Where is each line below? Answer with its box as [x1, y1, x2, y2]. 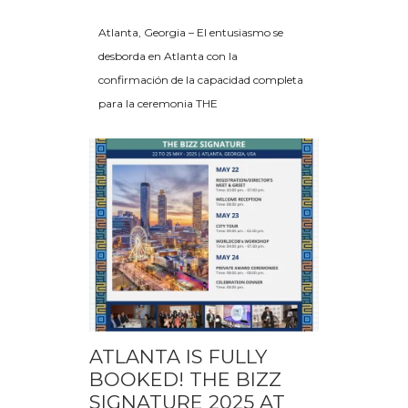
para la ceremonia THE [98, 96, 218, 110]
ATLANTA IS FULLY [89, 345, 267, 369]
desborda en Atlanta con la [98, 48, 238, 63]
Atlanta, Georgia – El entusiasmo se [98, 25, 283, 39]
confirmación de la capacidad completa [98, 72, 303, 87]
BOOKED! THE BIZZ [89, 368, 281, 392]
